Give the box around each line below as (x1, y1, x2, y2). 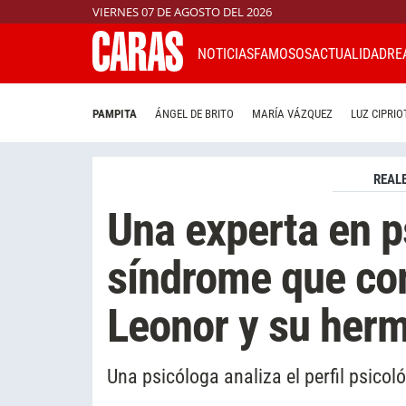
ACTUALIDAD (312, 44, 387, 63)
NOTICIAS (198, 44, 254, 63)
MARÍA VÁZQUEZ (252, 107, 333, 121)
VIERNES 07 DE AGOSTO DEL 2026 (92, 4, 272, 20)
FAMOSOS (254, 44, 312, 63)
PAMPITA (92, 107, 137, 121)
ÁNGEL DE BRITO (155, 107, 234, 121)
